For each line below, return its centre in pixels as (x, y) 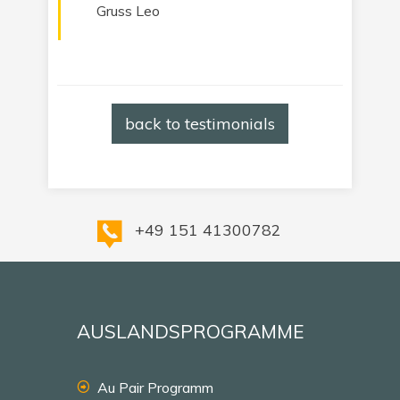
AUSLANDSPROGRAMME (191, 331)
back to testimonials (200, 124)
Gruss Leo (128, 11)
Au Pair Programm (155, 387)
